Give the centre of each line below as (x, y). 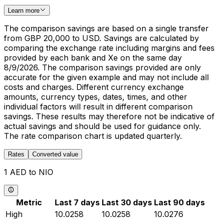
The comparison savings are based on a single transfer (106, 29)
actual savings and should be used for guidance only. (102, 126)
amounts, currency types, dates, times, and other (96, 97)
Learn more (24, 11)
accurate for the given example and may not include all (106, 77)
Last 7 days (77, 202)
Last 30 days (127, 202)
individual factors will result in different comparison (98, 107)
